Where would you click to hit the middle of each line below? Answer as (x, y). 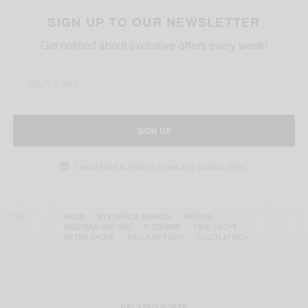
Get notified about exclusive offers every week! (154, 45)
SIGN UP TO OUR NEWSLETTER (154, 22)
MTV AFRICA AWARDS (134, 217)
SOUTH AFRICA (222, 238)
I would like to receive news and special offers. (162, 166)
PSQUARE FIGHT (156, 238)
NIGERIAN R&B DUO (98, 227)
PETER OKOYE (90, 238)
